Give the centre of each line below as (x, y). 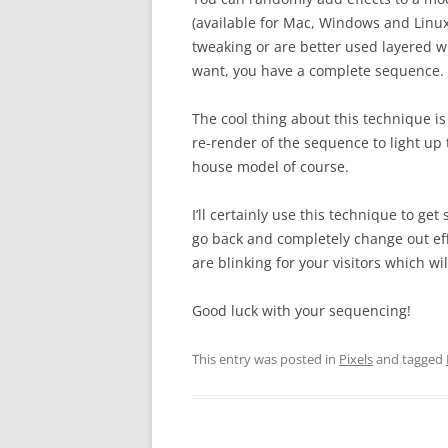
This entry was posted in (265, 358)
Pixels (356, 358)
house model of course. (270, 166)
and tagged (409, 358)
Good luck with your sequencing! (301, 310)
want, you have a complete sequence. (318, 70)
